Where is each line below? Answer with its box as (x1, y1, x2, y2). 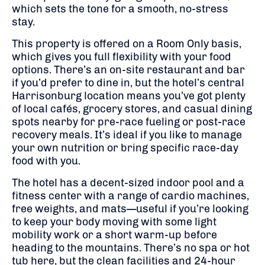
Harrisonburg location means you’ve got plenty (12, 89, 245, 102)
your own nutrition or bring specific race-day (12, 141, 238, 154)
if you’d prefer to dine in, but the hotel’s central (12, 76, 244, 89)
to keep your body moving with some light (12, 215, 216, 228)
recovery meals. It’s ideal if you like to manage (12, 128, 242, 141)
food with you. (12, 154, 80, 167)
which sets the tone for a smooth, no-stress (12, 2, 228, 15)
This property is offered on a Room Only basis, (12, 37, 241, 50)
